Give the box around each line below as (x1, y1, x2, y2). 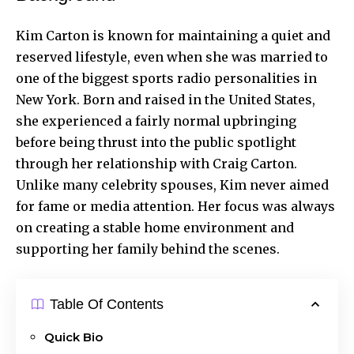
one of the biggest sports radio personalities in (16, 70, 317, 86)
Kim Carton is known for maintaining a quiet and (16, 27, 330, 43)
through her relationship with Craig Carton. (16, 155, 297, 171)
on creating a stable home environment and (16, 219, 294, 235)
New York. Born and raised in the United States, (16, 91, 315, 107)
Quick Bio (44, 329, 103, 345)
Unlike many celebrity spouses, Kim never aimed (16, 176, 329, 193)
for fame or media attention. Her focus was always (16, 198, 335, 214)
